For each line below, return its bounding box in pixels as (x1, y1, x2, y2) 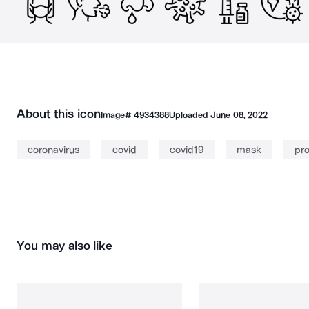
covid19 (170, 143, 203, 156)
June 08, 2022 (210, 110, 268, 120)
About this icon (17, 106, 101, 121)
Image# (100, 110, 134, 120)
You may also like (17, 238, 113, 253)
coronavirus (28, 143, 79, 156)
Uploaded (168, 110, 211, 120)
